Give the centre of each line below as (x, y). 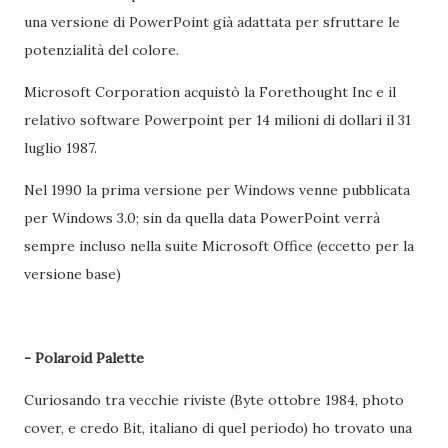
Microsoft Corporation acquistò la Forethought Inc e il (210, 92)
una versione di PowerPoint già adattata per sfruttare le (212, 22)
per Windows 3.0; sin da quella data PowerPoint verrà (202, 218)
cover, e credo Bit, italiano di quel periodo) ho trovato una (218, 428)
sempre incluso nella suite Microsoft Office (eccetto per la (219, 246)
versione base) (72, 274)
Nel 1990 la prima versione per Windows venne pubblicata (217, 190)
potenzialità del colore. (103, 50)
